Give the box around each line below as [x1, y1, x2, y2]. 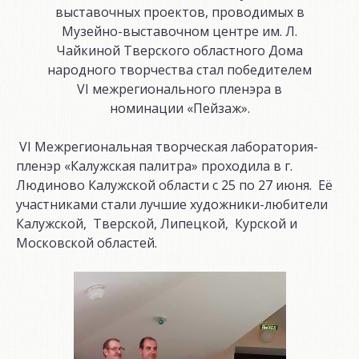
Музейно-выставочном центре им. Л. [62, 22, 297, 40]
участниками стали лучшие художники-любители [16, 195, 328, 213]
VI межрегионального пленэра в [77, 79, 282, 98]
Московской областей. [16, 233, 157, 252]
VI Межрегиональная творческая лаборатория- [16, 137, 318, 155]
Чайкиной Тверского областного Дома [56, 41, 303, 59]
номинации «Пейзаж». [109, 99, 250, 117]
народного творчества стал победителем [47, 60, 312, 79]
